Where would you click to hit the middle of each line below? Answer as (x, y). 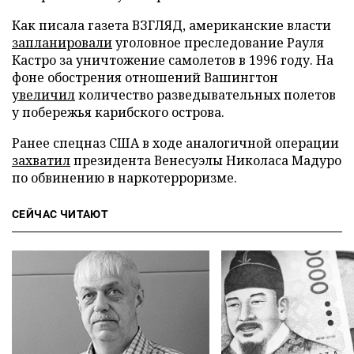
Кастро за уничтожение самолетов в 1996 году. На (173, 60)
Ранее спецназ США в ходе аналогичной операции (175, 143)
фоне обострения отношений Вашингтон (145, 77)
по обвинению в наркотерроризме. (124, 178)
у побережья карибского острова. (118, 112)
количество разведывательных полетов (205, 95)
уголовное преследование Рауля (218, 43)
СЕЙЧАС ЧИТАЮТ (60, 214)
